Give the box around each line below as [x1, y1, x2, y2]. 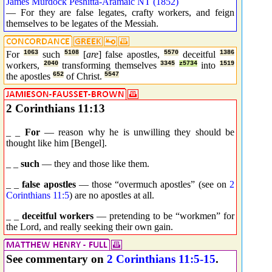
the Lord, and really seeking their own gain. [6, 221, 173, 232]
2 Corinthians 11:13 [6, 102, 105, 115]
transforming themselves [62, 60, 161, 70]
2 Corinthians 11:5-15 [107, 253, 216, 265]
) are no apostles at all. [69, 189, 154, 200]
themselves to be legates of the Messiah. [6, 18, 158, 29]
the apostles [6, 71, 53, 81]
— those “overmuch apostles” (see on [75, 178, 230, 189]
